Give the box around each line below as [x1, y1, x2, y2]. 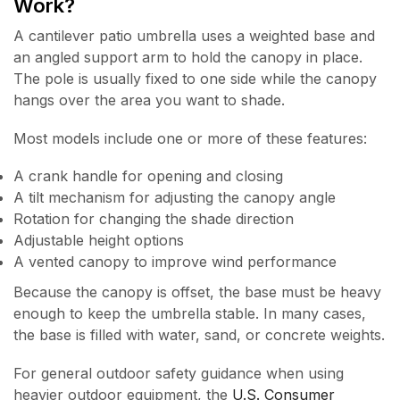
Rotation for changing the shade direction [13, 210, 294, 229]
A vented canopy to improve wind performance [13, 253, 337, 271]
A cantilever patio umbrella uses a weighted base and [13, 27, 375, 46]
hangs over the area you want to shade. [13, 91, 285, 110]
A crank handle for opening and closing [13, 167, 283, 186]
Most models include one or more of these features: [13, 129, 367, 147]
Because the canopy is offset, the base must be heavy [13, 283, 381, 302]
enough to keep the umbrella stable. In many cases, [13, 304, 366, 323]
